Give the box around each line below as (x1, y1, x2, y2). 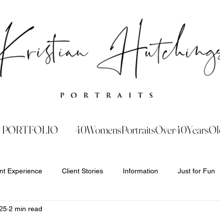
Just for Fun (178, 166, 215, 175)
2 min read (9, 204, 42, 213)
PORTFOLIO (1, 123, 58, 137)
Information (123, 166, 158, 175)
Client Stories (62, 166, 103, 175)
